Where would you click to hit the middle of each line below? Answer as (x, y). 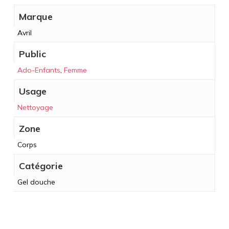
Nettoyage (35, 108)
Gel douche (36, 182)
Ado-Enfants (39, 70)
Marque (36, 17)
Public (32, 54)
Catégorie (41, 166)
